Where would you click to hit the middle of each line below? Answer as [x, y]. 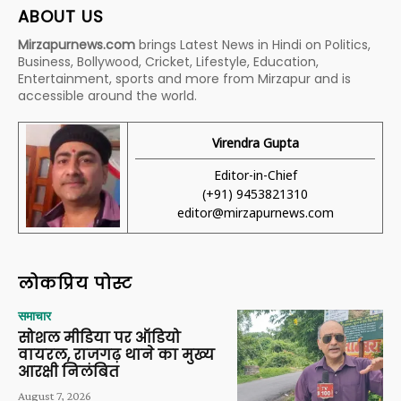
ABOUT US [61, 16]
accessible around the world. [107, 95]
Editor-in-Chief [255, 175]
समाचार [34, 316]
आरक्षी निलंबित [68, 371]
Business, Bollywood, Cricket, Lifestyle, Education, [168, 61]
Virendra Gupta [255, 142]
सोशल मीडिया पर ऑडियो [99, 337]
